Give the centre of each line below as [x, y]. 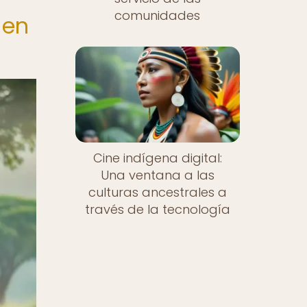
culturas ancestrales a [157, 193]
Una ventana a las [157, 175]
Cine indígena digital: [157, 158]
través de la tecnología [157, 210]
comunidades [158, 15]
